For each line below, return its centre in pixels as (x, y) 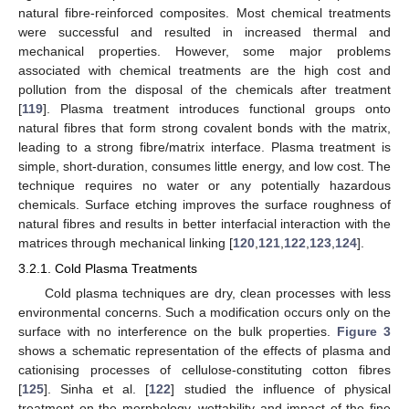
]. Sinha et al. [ (97, 388)
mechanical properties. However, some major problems (204, 51)
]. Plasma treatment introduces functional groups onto (217, 108)
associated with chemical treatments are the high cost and (204, 70)
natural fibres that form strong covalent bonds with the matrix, (204, 127)
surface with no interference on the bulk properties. (178, 331)
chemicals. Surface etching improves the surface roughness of (204, 204)
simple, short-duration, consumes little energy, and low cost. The (204, 166)
